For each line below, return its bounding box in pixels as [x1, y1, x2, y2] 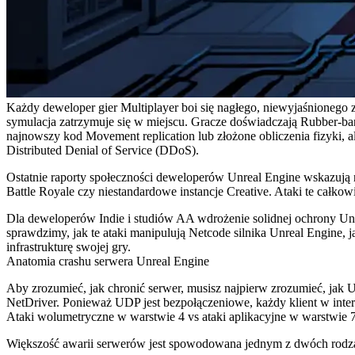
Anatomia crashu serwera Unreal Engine [6, 254, 209, 269]
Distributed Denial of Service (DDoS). [6, 143, 199, 158]
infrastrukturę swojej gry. [6, 240, 131, 254]
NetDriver [6, 296, 56, 310]
